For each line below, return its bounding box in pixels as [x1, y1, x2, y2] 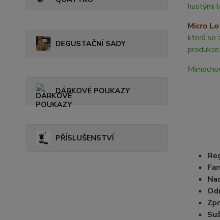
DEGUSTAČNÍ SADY [55, 38, 126, 49]
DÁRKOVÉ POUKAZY [55, 85, 130, 96]
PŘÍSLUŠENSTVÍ [55, 133, 114, 143]
